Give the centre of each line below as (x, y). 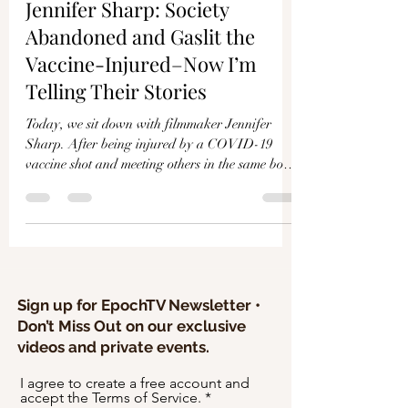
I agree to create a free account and (135, 382)
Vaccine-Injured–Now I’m (141, 63)
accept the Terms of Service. (111, 397)
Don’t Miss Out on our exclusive (132, 326)
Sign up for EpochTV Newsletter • (139, 305)
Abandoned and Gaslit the (140, 36)
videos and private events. (113, 347)
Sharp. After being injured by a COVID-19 (149, 143)
